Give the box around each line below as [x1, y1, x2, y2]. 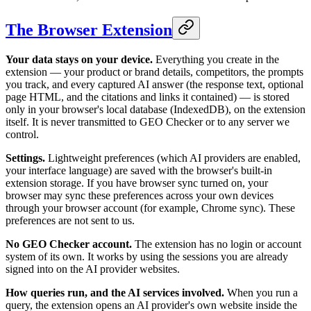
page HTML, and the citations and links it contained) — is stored [6, 90, 289, 103]
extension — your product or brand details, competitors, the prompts [6, 65, 303, 78]
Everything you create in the [153, 53, 279, 65]
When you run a [224, 286, 298, 299]
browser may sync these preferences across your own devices [6, 189, 274, 201]
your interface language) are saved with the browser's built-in [6, 164, 272, 176]
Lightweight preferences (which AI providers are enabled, [45, 151, 301, 164]
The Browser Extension [6, 20, 172, 39]
